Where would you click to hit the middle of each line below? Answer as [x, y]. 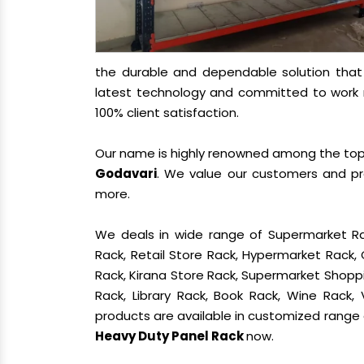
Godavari [126, 173]
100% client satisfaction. [167, 113]
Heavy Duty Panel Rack [171, 336]
